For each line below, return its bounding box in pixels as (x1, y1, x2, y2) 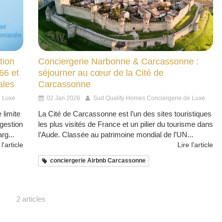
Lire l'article (177, 141, 213, 149)
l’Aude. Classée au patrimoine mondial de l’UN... (38, 130, 193, 139)
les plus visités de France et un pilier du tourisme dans (38, 120, 213, 129)
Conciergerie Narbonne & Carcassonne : (38, 56, 199, 67)
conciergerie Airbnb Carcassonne (50, 157, 146, 165)
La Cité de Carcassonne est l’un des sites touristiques (38, 110, 212, 118)
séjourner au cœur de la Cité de (38, 68, 164, 78)
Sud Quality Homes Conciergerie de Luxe (93, 95, 205, 102)
